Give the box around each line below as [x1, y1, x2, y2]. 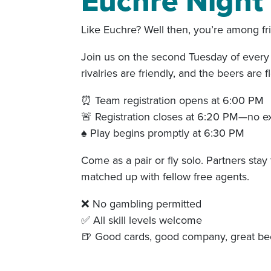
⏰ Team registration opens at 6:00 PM [81, 92, 264, 108]
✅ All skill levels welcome [81, 212, 203, 227]
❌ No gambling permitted [81, 195, 202, 211]
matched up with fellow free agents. [81, 168, 250, 184]
